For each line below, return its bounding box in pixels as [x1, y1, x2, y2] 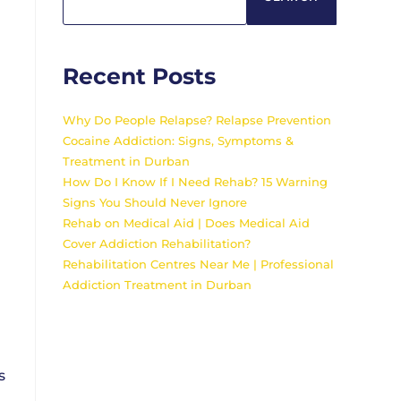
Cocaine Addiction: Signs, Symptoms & [63, 133, 294, 148]
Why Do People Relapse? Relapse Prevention [63, 113, 331, 127]
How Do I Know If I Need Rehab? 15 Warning [63, 175, 328, 189]
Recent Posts [63, 63, 216, 90]
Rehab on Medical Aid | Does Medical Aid [63, 216, 310, 230]
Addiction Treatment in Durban [63, 277, 252, 292]
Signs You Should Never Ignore [63, 195, 247, 209]
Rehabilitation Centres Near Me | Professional [63, 257, 334, 271]
